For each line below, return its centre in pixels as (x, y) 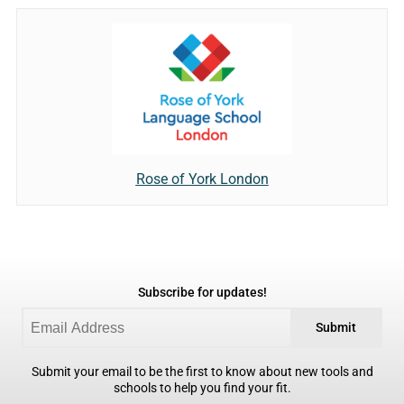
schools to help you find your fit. (202, 389)
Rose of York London (202, 179)
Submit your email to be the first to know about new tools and (202, 372)
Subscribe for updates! (202, 293)
